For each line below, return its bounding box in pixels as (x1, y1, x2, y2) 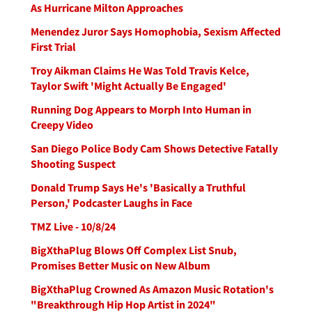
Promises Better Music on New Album (31, 258, 210, 272)
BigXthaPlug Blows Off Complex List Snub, (31, 243, 237, 257)
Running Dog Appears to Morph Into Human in (31, 102, 251, 116)
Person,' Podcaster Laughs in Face (31, 196, 192, 210)
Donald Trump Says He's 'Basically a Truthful (31, 180, 246, 194)
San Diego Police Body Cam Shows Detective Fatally (31, 141, 278, 155)
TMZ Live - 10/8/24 (31, 219, 116, 233)
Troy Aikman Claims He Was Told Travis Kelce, (31, 63, 249, 77)
